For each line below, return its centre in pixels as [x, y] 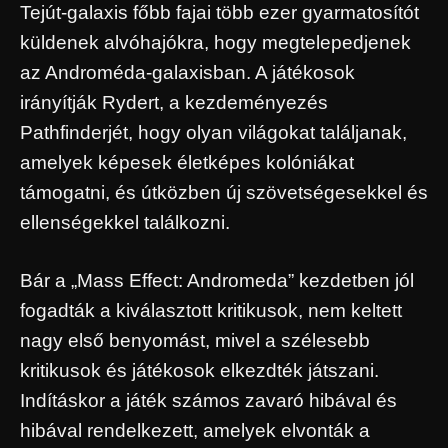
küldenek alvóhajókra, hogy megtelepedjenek [215, 42]
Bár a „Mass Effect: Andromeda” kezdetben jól [217, 281]
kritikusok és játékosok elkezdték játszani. [199, 371]
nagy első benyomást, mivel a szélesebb [195, 341]
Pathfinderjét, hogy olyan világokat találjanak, [213, 132]
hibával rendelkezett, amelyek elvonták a [195, 431]
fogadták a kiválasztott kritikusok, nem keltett [211, 311]
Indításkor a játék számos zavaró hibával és [208, 401]
